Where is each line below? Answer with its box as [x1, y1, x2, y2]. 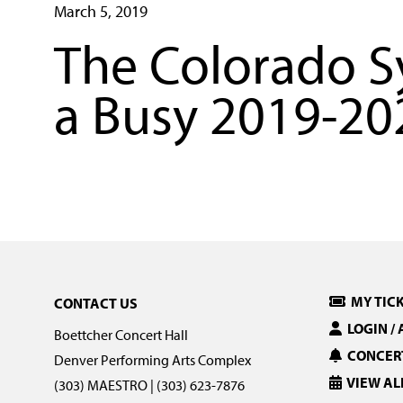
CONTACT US [54, 294, 138, 313]
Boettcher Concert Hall [54, 326, 188, 345]
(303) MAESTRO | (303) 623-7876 [54, 376, 245, 395]
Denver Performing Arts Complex [54, 351, 251, 370]
